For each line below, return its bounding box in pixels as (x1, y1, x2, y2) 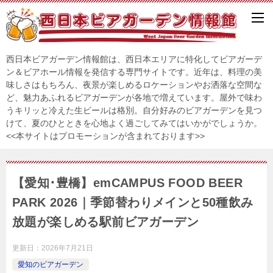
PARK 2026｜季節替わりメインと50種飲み (12, 195, 253, 209)
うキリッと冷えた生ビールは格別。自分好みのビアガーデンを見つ (6, 105, 262, 115)
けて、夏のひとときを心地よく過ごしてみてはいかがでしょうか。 (6, 118, 262, 128)
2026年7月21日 (41, 243, 93, 252)
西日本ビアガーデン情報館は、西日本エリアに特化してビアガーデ (6, 54, 262, 64)
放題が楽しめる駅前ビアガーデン (12, 214, 199, 229)
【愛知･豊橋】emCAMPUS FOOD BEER (12, 175, 243, 190)
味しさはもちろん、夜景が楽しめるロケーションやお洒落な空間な (6, 79, 262, 90)
